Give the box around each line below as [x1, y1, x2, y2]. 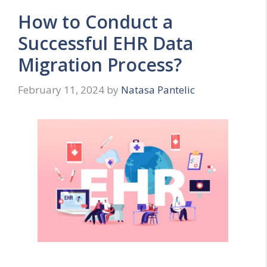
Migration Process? [18, 52, 182, 77]
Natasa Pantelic [121, 82, 195, 97]
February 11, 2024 [18, 82, 104, 97]
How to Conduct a [18, 10, 173, 35]
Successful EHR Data [18, 31, 193, 56]
